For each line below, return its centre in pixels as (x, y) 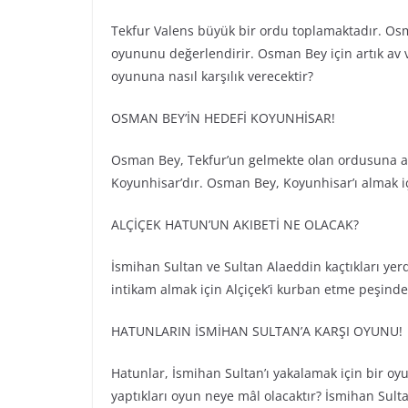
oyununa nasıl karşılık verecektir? (212, 76)
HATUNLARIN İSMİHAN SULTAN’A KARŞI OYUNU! (257, 331)
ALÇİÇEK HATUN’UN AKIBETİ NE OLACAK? (235, 225)
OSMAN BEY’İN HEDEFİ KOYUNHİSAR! (223, 118)
